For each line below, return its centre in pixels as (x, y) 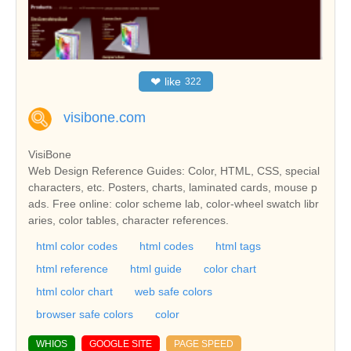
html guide (156, 268)
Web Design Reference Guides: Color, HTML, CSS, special (174, 170)
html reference (72, 268)
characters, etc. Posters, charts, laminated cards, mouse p (173, 187)
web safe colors (174, 291)
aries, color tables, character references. (128, 220)
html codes (166, 246)
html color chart (74, 291)
